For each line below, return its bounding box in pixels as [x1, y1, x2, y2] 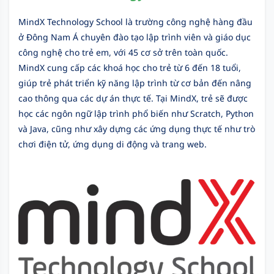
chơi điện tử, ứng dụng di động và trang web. [18, 138, 207, 150]
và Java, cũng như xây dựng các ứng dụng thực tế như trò [18, 122, 255, 135]
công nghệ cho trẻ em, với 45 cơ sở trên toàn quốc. [18, 46, 228, 58]
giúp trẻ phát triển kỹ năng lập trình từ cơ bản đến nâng [18, 76, 251, 89]
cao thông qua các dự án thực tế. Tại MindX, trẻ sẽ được [18, 92, 248, 104]
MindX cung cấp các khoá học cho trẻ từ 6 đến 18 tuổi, [18, 61, 241, 73]
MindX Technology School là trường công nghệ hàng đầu [18, 15, 253, 28]
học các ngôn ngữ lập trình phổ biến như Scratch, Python [18, 107, 254, 119]
